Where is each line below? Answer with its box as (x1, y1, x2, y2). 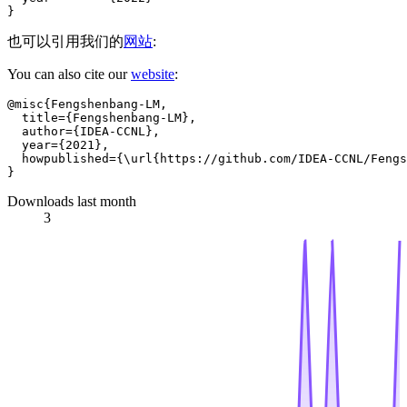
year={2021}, (7, 138, 109, 153)
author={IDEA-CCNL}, (7, 124, 160, 139)
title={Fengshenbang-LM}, (7, 111, 196, 125)
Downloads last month (7, 194, 136, 210)
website (131, 66, 174, 83)
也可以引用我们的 (7, 34, 124, 50)
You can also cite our (7, 66, 131, 83)
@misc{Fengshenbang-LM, (7, 97, 167, 112)
